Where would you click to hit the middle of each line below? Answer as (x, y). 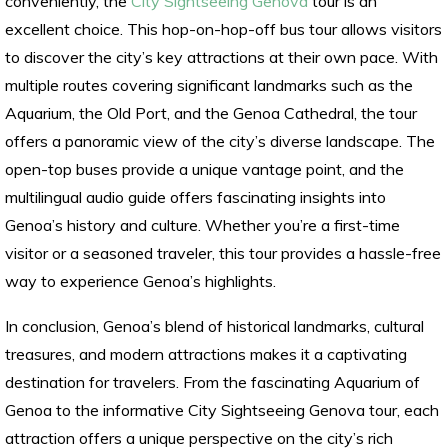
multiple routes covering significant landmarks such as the (209, 85)
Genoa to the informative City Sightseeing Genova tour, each (222, 410)
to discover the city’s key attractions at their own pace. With (221, 57)
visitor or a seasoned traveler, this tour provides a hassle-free (223, 253)
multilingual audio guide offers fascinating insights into (195, 197)
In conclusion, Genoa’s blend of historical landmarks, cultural (214, 326)
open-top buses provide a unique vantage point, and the (204, 169)
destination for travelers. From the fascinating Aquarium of (212, 382)
